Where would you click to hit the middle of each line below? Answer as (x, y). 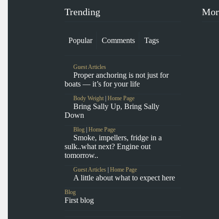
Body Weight (88, 99)
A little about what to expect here (124, 178)
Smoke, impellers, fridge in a (118, 138)
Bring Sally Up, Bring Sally (116, 107)
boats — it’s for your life (102, 84)
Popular (81, 41)
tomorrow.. (81, 155)
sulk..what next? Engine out (108, 147)
